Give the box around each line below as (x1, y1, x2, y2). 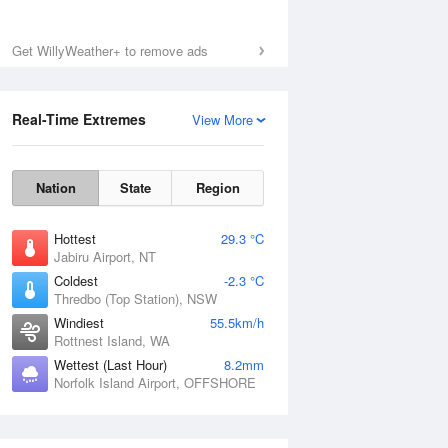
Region (195, 178, 240, 197)
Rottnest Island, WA (54, 331, 170, 350)
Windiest (54, 313, 104, 332)
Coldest (54, 271, 98, 290)
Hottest (54, 229, 96, 248)
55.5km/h (210, 313, 264, 332)
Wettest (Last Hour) (54, 355, 167, 374)
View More (192, 110, 253, 129)
